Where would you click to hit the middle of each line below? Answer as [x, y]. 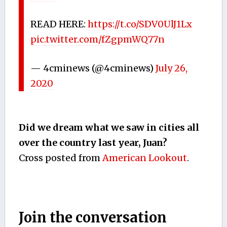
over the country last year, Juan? [93, 142]
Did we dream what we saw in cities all [109, 127]
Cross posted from [60, 158]
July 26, [172, 68]
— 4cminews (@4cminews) [93, 68]
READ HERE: [59, 24]
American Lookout [144, 158]
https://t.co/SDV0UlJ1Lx [140, 24]
